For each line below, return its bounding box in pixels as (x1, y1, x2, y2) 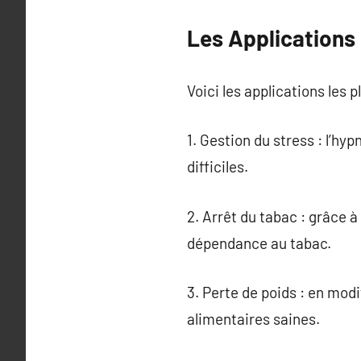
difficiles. (187, 157, 248, 176)
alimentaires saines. (187, 309, 320, 328)
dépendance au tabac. (187, 233, 331, 252)
